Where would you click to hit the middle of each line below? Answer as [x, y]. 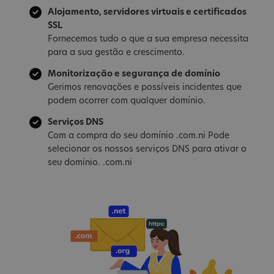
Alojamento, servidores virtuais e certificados [147, 13]
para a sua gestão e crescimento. [116, 53]
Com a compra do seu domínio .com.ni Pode [139, 136]
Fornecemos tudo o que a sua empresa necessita [148, 40]
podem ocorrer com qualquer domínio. [127, 102]
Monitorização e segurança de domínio [134, 75]
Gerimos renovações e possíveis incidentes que [145, 88]
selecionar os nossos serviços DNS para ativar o [147, 149]
